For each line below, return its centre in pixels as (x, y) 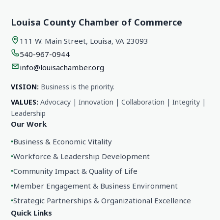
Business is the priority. (77, 87)
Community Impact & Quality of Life (75, 171)
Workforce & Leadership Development (82, 156)
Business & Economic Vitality (63, 142)
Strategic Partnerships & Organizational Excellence (102, 201)
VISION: (25, 87)
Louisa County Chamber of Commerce (97, 22)
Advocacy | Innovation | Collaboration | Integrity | (122, 102)
